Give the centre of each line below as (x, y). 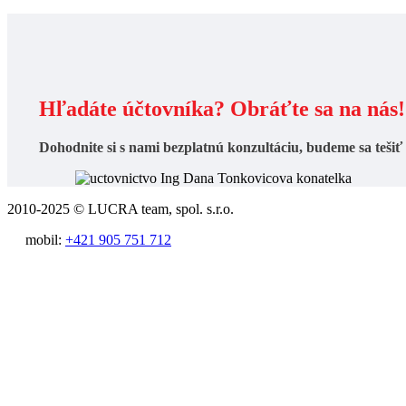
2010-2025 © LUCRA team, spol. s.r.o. (121, 208)
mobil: (45, 239)
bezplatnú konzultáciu (231, 147)
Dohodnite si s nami (101, 147)
